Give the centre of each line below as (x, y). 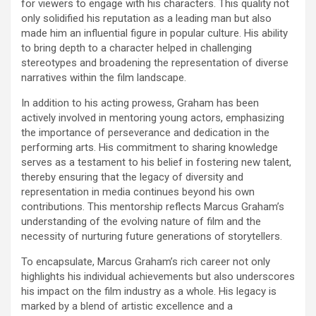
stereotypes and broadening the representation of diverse (155, 62)
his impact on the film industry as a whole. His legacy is (149, 291)
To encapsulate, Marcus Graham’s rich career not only (146, 261)
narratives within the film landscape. (104, 77)
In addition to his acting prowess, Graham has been (140, 103)
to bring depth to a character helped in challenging (136, 48)
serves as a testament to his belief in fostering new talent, (156, 162)
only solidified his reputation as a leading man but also (146, 18)
